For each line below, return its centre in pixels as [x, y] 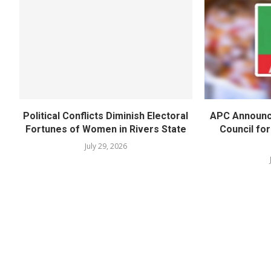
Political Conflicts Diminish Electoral [106, 116]
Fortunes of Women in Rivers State [106, 129]
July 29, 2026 [106, 146]
